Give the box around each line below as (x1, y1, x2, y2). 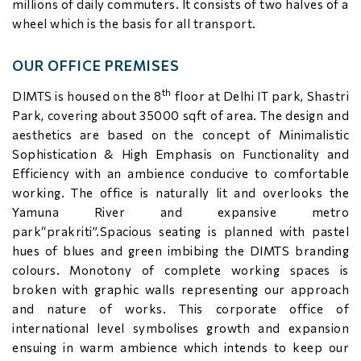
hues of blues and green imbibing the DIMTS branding (12, 243, 349, 258)
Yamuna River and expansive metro (12, 205, 349, 219)
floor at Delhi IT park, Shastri (171, 89, 350, 103)
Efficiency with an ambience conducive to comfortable (12, 166, 349, 180)
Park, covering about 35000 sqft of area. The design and (12, 108, 349, 122)
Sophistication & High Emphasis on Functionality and (12, 147, 349, 161)
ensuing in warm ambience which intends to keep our (12, 340, 349, 355)
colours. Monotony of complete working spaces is (12, 263, 349, 277)
